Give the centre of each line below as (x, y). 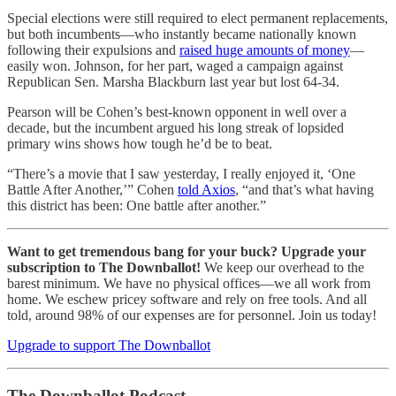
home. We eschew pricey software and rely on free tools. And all (187, 300)
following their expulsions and (93, 50)
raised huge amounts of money (265, 50)
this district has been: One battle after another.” (137, 206)
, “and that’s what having (305, 190)
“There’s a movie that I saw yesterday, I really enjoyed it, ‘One (181, 174)
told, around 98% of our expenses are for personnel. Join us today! (192, 316)
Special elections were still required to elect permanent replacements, (198, 19)
